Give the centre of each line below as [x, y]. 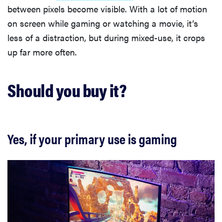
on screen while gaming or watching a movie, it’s [103, 23]
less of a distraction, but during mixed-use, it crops [106, 37]
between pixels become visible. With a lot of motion [107, 8]
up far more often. [42, 52]
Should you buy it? [67, 89]
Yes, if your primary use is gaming [92, 138]
